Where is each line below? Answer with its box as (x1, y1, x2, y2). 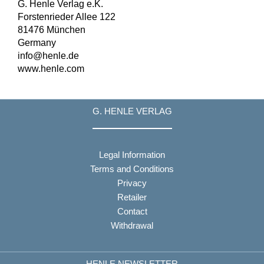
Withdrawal (111, 220, 153, 230)
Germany (18, 38, 56, 48)
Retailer (117, 192, 147, 202)
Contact (117, 206, 147, 216)
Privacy (117, 177, 147, 188)
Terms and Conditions (90, 163, 174, 174)
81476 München (18, 25, 85, 35)
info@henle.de (18, 51, 79, 61)
